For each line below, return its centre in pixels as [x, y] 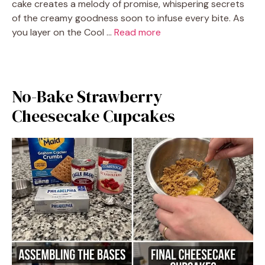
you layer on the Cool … [63, 32]
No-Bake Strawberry [87, 96]
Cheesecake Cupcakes [93, 116]
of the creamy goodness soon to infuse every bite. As [128, 18]
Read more [138, 32]
